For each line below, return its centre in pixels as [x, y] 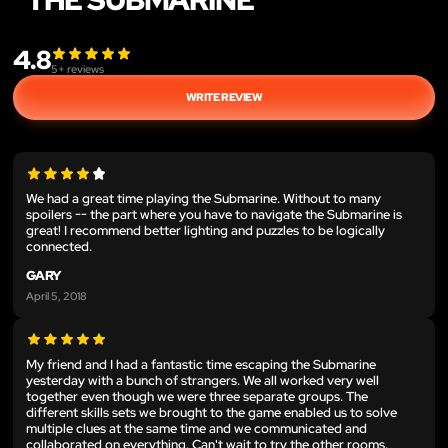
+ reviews [80, 68]
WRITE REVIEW [224, 97]
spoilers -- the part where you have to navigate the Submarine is [214, 215]
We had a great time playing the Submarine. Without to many [203, 199]
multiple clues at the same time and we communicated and [196, 428]
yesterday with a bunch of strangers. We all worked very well [202, 380]
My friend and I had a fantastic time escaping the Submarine [201, 364]
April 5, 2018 [56, 295]
